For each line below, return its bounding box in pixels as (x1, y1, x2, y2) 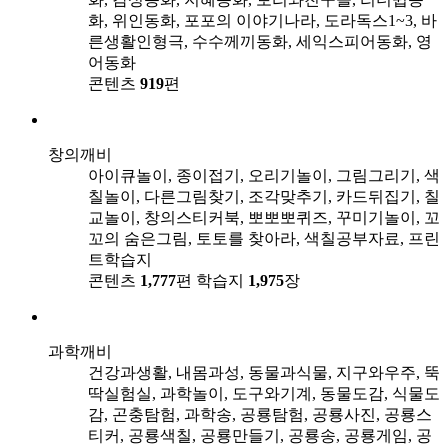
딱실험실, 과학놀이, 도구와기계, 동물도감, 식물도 (88, 384, 440, 402)
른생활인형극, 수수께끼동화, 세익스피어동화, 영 (88, 32, 432, 50)
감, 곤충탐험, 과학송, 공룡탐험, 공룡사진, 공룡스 (88, 405, 432, 423)
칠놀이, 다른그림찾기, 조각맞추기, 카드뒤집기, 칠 (88, 187, 440, 205)
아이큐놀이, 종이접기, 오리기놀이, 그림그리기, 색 (88, 166, 440, 184)
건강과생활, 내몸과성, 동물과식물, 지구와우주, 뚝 (88, 363, 440, 381)
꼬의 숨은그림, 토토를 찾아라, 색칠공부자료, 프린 (88, 229, 440, 247)
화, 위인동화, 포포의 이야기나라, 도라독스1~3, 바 (88, 11, 437, 29)
